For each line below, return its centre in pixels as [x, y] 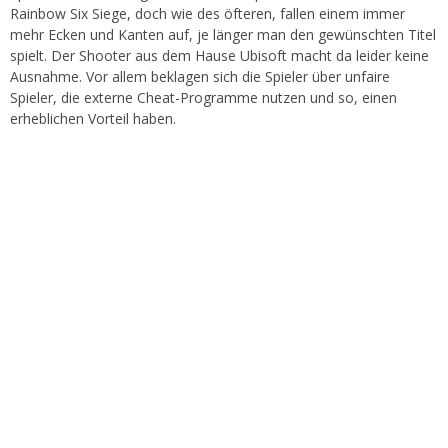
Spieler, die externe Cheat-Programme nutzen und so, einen [203, 97]
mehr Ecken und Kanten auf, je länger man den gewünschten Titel [223, 34]
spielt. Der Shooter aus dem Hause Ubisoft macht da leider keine [219, 55]
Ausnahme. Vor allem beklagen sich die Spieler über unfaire [200, 76]
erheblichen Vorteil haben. [93, 118]
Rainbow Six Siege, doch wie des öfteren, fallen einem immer [207, 13]
